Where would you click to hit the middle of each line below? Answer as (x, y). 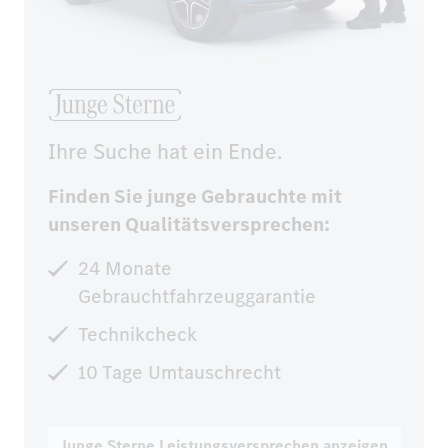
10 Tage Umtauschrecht (179, 372)
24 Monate (125, 268)
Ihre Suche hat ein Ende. (165, 151)
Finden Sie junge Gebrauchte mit (195, 196)
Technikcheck (137, 334)
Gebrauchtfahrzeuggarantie (197, 296)
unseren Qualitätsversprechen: (189, 224)
